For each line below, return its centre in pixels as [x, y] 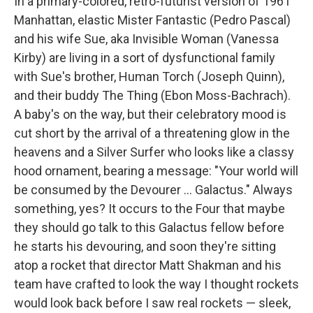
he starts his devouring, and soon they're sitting [145, 246]
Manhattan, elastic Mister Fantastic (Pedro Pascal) [152, 20]
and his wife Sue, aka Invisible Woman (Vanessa [146, 38]
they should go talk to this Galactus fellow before [149, 227]
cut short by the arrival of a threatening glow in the [152, 133]
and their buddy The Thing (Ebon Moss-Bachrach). [152, 95]
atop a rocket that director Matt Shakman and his [148, 265]
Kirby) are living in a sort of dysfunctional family [145, 57]
